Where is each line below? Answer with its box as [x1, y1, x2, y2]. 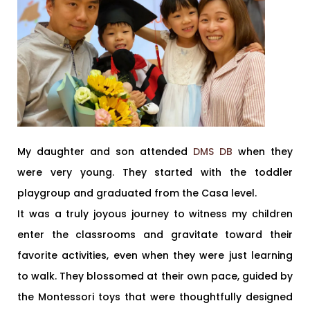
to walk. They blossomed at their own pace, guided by [17, 268, 293, 283]
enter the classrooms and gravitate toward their [17, 227, 293, 241]
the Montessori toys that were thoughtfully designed [17, 289, 293, 304]
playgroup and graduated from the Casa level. [17, 185, 257, 200]
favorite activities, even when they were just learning [17, 248, 293, 262]
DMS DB [193, 144, 232, 158]
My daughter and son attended [17, 144, 193, 158]
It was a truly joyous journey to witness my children [17, 206, 293, 221]
